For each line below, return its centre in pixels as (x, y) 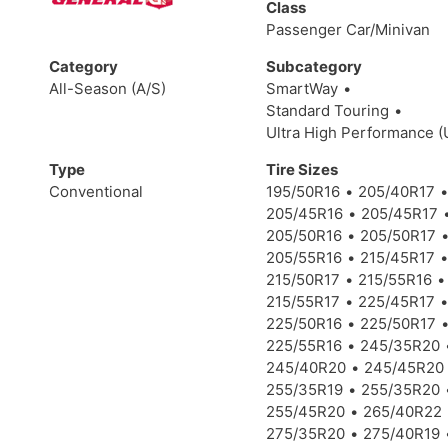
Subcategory (314, 67)
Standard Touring (328, 111)
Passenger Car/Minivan (348, 30)
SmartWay (302, 89)
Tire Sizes (302, 170)
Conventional (96, 192)
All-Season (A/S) (107, 89)
